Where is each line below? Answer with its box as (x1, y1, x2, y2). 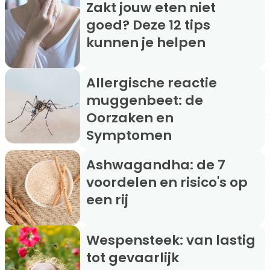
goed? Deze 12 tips (86, 16, 210, 35)
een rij (86, 190, 128, 210)
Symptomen (86, 126, 172, 145)
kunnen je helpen (86, 33, 206, 52)
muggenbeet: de (86, 91, 203, 110)
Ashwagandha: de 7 (86, 155, 96, 175)
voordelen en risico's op (86, 173, 248, 192)
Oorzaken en (86, 108, 174, 128)
